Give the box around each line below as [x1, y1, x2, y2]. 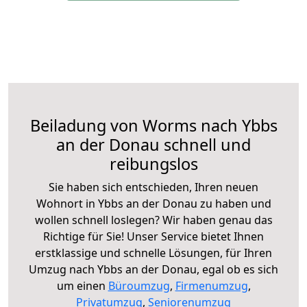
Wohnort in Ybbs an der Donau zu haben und [36, 195, 271, 211]
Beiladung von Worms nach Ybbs [29, 114, 278, 136]
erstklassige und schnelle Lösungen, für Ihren [35, 245, 272, 260]
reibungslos [109, 152, 198, 175]
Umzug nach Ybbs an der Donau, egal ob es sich [29, 261, 278, 277]
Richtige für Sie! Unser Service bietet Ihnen [43, 228, 264, 244]
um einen [56, 278, 108, 293]
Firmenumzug [175, 278, 248, 293]
